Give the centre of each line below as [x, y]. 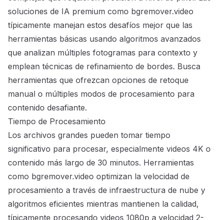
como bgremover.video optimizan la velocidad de [99, 177]
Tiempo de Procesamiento [57, 122]
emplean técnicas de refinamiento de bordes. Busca [104, 67]
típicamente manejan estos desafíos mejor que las [100, 25]
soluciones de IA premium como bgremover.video [101, 12]
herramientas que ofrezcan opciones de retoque [98, 80]
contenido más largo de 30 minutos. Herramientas [101, 163]
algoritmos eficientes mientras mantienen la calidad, [103, 204]
